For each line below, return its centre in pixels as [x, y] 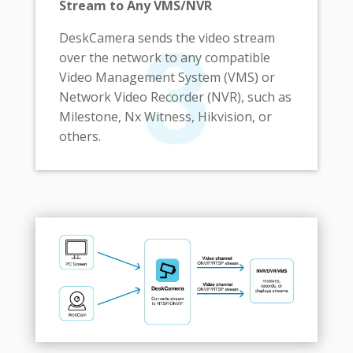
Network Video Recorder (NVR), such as [175, 97]
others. [80, 137]
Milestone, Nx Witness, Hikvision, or [165, 117]
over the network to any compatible [164, 58]
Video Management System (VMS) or [167, 78]
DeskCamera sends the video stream [167, 38]
